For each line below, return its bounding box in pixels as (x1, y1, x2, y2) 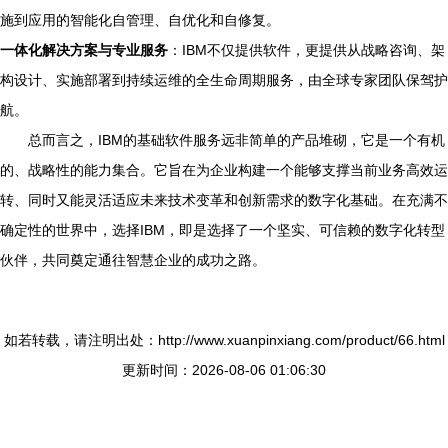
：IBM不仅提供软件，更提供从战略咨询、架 (168, 42, 445, 58)
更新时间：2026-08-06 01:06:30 (122, 362, 326, 378)
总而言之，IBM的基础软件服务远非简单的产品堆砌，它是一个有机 (28, 132, 445, 148)
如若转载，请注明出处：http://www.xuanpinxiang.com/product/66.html (3, 332, 445, 348)
